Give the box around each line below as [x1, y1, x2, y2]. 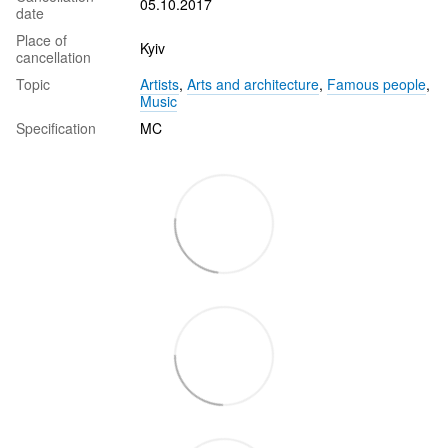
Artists [140, 73, 179, 94]
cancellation [16, 46, 91, 67]
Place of [16, 29, 67, 50]
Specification [16, 117, 96, 138]
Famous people [327, 73, 426, 94]
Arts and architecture [187, 73, 319, 94]
